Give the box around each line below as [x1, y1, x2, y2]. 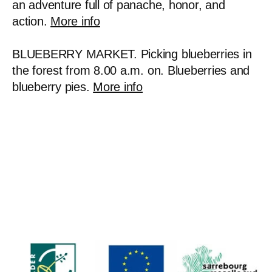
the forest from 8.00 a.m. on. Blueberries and [12, 64, 250, 78]
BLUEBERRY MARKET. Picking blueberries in [12, 47, 252, 61]
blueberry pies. [12, 80, 93, 94]
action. [12, 15, 51, 29]
